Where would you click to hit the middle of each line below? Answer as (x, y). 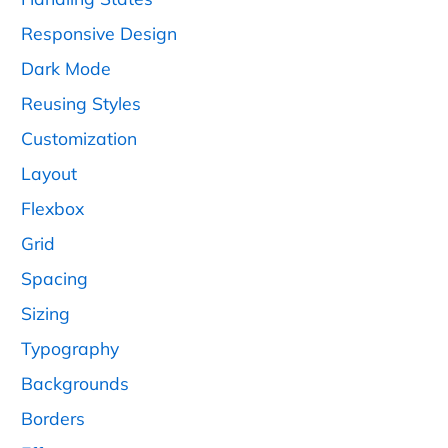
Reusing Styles (81, 102)
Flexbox (52, 207)
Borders (53, 417)
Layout (49, 172)
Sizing (45, 312)
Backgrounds (75, 382)
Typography (70, 347)
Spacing (54, 277)
